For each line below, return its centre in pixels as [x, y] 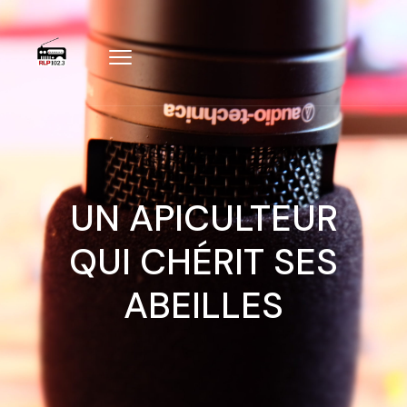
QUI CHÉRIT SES [203, 262]
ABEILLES [203, 305]
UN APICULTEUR [203, 218]
